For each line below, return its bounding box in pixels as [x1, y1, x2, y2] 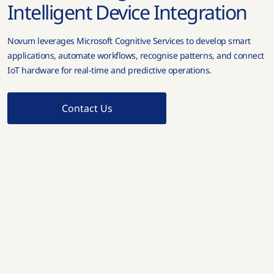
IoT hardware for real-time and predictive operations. [7, 64, 212, 76]
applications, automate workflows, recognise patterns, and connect [7, 49, 264, 61]
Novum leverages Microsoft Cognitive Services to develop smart [7, 34, 251, 46]
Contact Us [61, 101, 113, 115]
